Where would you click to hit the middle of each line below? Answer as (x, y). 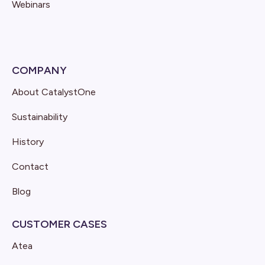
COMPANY (39, 70)
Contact (30, 167)
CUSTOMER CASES (59, 224)
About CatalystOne (54, 92)
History (28, 142)
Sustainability (40, 117)
